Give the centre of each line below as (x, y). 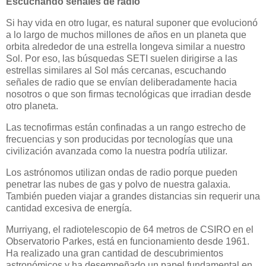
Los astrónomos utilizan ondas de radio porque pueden (122, 172)
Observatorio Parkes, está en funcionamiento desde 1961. (128, 241)
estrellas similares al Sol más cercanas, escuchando (116, 71)
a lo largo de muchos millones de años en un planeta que (126, 35)
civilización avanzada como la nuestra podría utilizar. (117, 151)
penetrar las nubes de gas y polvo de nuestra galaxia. (118, 184)
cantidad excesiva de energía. (69, 208)
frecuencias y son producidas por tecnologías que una (119, 139)
